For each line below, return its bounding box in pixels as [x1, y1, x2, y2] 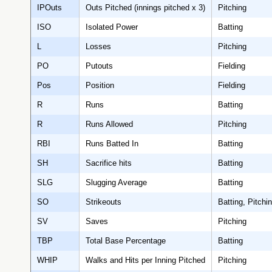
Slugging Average [86, 178, 147, 188]
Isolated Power [86, 22, 138, 32]
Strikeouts [86, 197, 121, 207]
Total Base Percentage [86, 236, 166, 246]
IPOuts [37, 3, 62, 13]
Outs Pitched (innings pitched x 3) [86, 3, 205, 13]
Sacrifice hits [86, 158, 132, 168]
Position [86, 81, 114, 90]
